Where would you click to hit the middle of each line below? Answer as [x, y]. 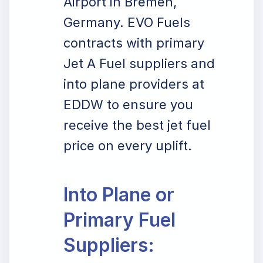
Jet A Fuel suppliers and [139, 63]
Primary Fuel [119, 220]
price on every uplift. [128, 146]
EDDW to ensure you [128, 104]
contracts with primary [134, 43]
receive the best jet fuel [137, 125]
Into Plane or [119, 195]
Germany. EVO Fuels [127, 22]
